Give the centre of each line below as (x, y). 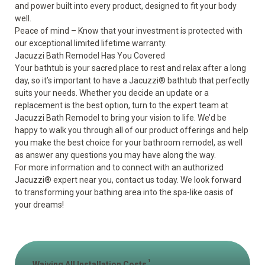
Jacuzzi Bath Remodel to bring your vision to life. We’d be (121, 118)
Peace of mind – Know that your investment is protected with (129, 31)
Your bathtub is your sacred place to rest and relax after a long (130, 68)
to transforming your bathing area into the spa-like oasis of (124, 192)
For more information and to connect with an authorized (119, 167)
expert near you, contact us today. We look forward (147, 180)
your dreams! (39, 205)
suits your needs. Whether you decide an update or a (112, 93)
